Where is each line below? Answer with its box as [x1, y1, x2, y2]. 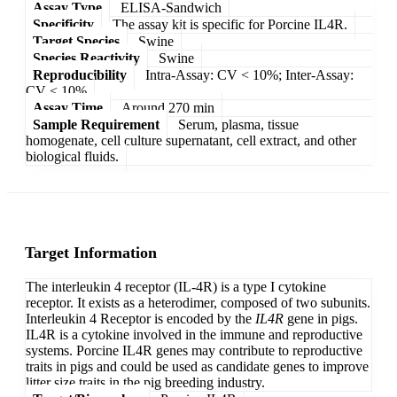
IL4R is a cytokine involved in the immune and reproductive [26, 327, 362, 343]
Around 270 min [121, 99, 214, 115]
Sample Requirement [33, 116, 160, 132]
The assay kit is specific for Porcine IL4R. [113, 16, 347, 32]
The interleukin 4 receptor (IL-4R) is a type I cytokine [26, 279, 326, 295]
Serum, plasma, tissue [178, 116, 299, 132]
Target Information [25, 244, 157, 262]
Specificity [33, 16, 94, 32]
